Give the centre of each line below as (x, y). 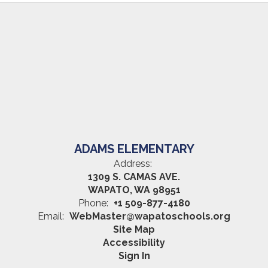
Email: (51, 216)
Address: (133, 164)
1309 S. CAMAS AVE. (134, 177)
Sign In (134, 256)
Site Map (134, 229)
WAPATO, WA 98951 (134, 190)
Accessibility (134, 243)
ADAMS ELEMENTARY (134, 149)
